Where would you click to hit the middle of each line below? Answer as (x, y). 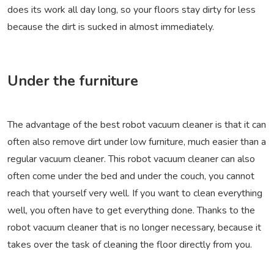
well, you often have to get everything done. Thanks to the (131, 211)
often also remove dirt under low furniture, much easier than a (137, 142)
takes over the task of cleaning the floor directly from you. (130, 245)
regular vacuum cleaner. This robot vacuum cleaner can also (131, 159)
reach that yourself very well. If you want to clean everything (135, 194)
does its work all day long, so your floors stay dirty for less (131, 10)
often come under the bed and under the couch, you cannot (131, 176)
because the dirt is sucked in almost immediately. (111, 27)
